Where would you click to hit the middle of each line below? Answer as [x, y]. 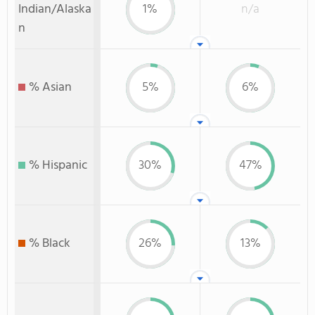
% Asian [50, 88]
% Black [50, 244]
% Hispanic [58, 166]
